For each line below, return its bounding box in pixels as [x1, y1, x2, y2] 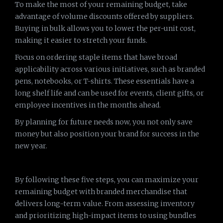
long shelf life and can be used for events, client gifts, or [15, 89, 204, 98]
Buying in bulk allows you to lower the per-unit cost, [15, 24, 196, 33]
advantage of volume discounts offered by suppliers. [15, 12, 194, 21]
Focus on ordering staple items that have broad [15, 53, 177, 62]
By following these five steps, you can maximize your [15, 175, 199, 184]
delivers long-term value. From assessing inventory [15, 199, 195, 208]
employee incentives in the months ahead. [15, 101, 161, 110]
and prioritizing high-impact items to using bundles [15, 211, 196, 220]
